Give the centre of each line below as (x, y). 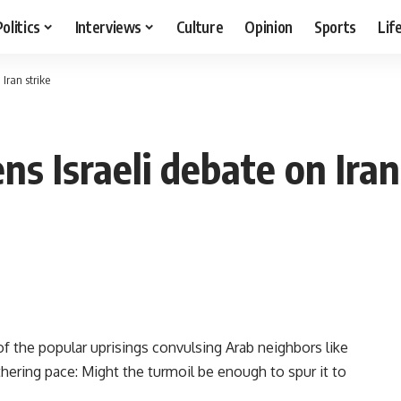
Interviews (108, 26)
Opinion (269, 26)
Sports (336, 26)
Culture (200, 26)
